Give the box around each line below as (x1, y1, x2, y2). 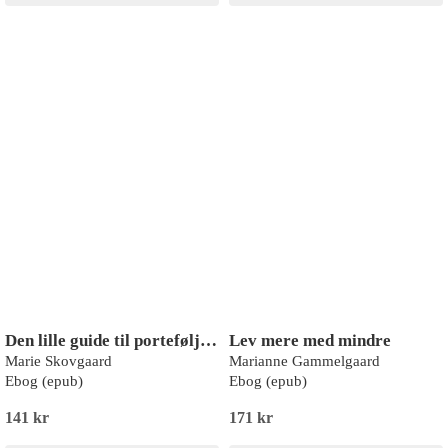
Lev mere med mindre (229, 331, 391, 350)
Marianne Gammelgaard (229, 353, 380, 369)
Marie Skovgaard (5, 353, 112, 369)
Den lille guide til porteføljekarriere (200, 331, 217, 350)
